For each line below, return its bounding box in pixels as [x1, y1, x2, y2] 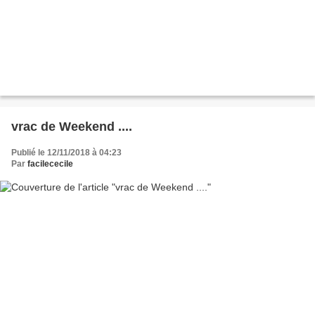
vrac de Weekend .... [11, 119, 132, 134]
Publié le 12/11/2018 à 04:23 [11, 147, 122, 157]
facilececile [27, 158, 73, 169]
